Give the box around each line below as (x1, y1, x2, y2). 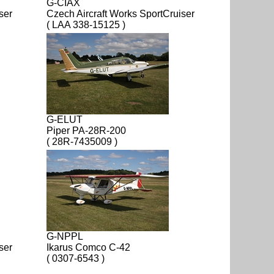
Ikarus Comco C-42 (46, 242, 130, 253)
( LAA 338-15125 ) (46, 19, 125, 30)
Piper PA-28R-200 (46, 125, 126, 136)
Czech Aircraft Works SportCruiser (46, 8, 194, 19)
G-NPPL (46, 231, 83, 242)
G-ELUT (46, 114, 83, 125)
